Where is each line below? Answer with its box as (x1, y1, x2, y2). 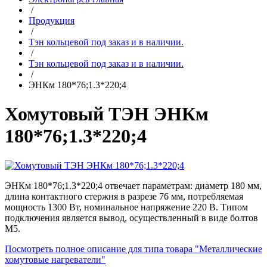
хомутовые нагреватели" (5, 254, 105, 265)
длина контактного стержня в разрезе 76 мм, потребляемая (5, 191, 243, 201)
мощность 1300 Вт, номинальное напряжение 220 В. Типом (5, 201, 248, 212)
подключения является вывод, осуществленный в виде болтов (5, 212, 258, 223)
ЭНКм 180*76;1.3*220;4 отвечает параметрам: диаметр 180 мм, (5, 180, 262, 191)
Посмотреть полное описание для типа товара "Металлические (5, 243, 262, 254)
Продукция (29, 15, 74, 26)
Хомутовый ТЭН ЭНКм (5, 103, 209, 125)
